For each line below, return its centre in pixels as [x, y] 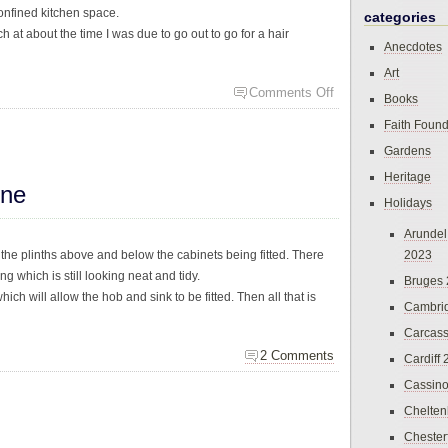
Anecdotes [413, 47]
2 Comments [297, 355]
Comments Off [291, 93]
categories [400, 17]
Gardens [407, 151]
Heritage [407, 177]
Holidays [408, 203]
